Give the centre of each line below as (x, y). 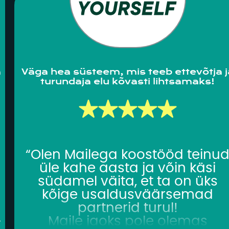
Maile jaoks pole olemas (128, 221)
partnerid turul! (128, 208)
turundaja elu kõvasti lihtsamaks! (128, 82)
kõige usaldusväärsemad (128, 194)
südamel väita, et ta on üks (128, 181)
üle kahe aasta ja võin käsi (128, 168)
